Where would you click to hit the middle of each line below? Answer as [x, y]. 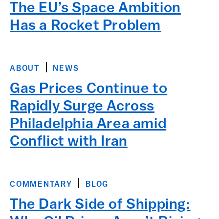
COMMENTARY [41, 185]
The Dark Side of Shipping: [100, 205]
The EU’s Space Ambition [95, 9]
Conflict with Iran [69, 142]
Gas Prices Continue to [89, 89]
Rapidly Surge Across [82, 107]
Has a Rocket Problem [86, 26]
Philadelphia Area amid [88, 124]
